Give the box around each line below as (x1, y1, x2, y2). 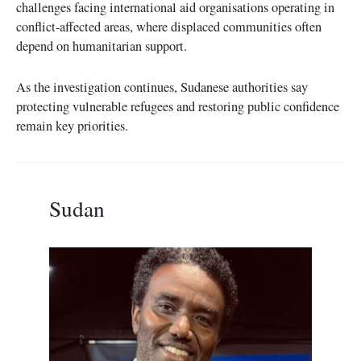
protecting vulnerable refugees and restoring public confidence (16, 97, 339, 115)
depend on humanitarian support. (16, 37, 187, 56)
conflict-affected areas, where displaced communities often (16, 18, 322, 36)
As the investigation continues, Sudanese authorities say (16, 77, 308, 96)
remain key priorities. (16, 116, 128, 135)
